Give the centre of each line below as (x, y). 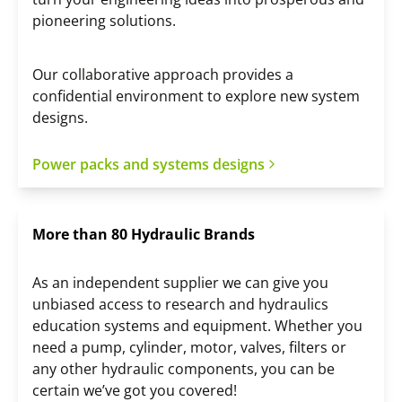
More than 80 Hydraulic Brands (144, 234)
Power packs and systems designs (149, 164)
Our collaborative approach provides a (163, 74)
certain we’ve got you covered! (135, 390)
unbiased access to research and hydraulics (180, 304)
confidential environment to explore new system (196, 96)
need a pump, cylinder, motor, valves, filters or (189, 347)
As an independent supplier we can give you (180, 282)
